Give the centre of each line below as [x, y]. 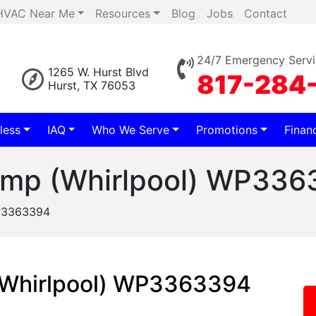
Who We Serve [131, 130]
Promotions [227, 130]
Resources [123, 13]
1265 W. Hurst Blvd [98, 72]
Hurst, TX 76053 [92, 85]
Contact [266, 13]
